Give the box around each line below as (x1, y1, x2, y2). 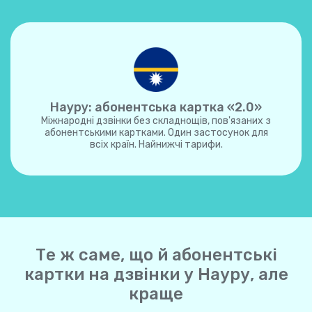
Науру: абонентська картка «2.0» (50, 100, 262, 115)
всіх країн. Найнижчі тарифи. (89, 139, 223, 150)
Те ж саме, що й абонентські (35, 245, 277, 265)
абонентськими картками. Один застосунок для (44, 127, 268, 139)
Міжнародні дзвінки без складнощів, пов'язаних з (41, 115, 271, 127)
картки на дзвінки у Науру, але (24, 265, 288, 284)
